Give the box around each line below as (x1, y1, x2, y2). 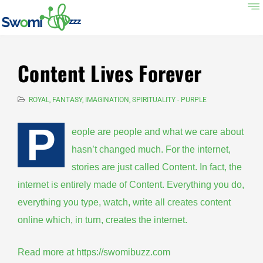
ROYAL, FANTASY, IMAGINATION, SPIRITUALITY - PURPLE (29, 96, 207, 104)
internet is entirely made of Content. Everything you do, (18, 180, 244, 190)
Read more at (18, 247, 76, 257)
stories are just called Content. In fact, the (72, 162, 242, 172)
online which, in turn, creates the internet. (18, 215, 187, 225)
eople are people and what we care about (72, 127, 244, 137)
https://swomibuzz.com (76, 247, 170, 257)
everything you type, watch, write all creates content (18, 197, 231, 207)
